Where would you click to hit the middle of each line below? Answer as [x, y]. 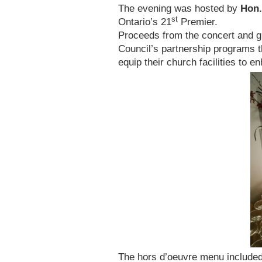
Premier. [198, 22]
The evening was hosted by [179, 8]
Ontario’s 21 [145, 22]
